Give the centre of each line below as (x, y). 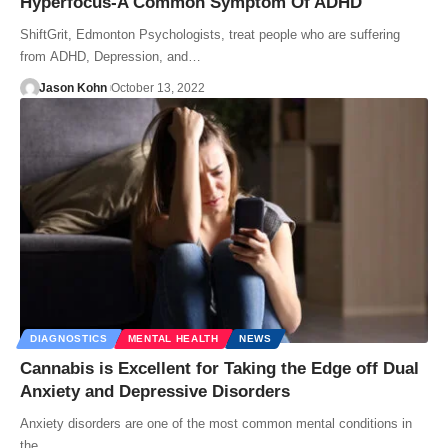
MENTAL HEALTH (173, 338)
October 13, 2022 (157, 87)
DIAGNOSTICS (69, 338)
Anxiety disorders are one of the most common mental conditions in (216, 423)
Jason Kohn (72, 87)
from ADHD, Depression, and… (110, 56)
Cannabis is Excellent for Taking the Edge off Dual (219, 368)
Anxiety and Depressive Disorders (155, 391)
